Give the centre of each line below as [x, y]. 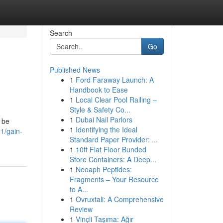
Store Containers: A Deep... [113, 159]
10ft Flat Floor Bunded [111, 149]
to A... [79, 189]
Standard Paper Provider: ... [113, 139]
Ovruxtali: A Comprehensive [119, 199]
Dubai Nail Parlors [104, 119]
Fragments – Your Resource [114, 179]
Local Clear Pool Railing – [116, 100]
